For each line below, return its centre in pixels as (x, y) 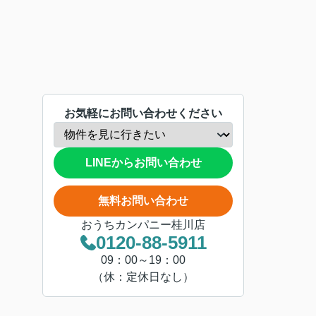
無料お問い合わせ (143, 201)
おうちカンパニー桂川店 (143, 225)
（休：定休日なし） (143, 277)
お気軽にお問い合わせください (143, 113)
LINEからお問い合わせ (143, 163)
